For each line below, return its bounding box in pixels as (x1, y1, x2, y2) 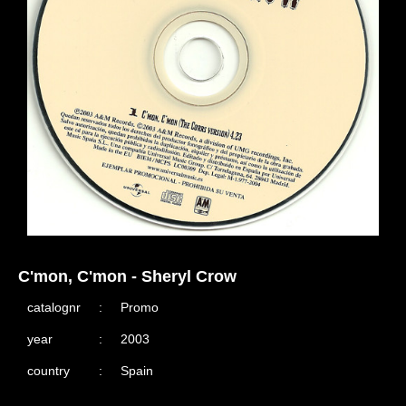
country (27, 362, 70, 378)
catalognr (27, 299, 81, 314)
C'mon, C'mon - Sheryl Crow (18, 267, 237, 286)
